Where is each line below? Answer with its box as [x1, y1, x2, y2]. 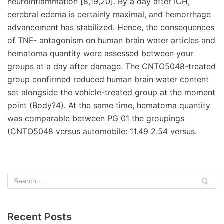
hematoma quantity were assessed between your [7, 48, 193, 58]
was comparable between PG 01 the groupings [7, 113, 184, 123]
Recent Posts [7, 211, 72, 223]
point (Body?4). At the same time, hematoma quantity [7, 100, 210, 110]
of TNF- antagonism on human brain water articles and [7, 35, 215, 45]
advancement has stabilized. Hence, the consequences [7, 22, 214, 32]
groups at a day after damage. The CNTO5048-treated [7, 61, 216, 71]
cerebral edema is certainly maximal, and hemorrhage [7, 9, 211, 19]
